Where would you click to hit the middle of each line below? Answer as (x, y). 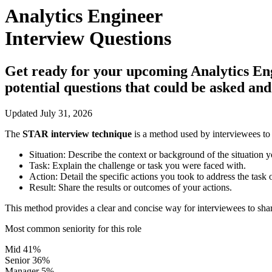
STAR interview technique (77, 134)
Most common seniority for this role (73, 228)
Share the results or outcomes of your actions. (144, 187)
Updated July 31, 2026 (49, 113)
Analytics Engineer (84, 16)
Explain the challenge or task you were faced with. (148, 165)
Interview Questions (88, 39)
